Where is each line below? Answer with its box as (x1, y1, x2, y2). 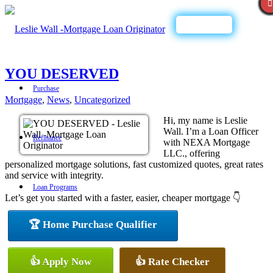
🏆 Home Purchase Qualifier (29, 218, 157, 230)
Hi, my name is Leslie (163, 115, 247, 126)
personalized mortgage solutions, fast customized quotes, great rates (5, 158, 263, 169)
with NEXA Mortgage (163, 136, 250, 147)
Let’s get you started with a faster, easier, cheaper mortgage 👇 (5, 192, 241, 203)
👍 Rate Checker (135, 255, 210, 268)
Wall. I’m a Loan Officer (163, 126, 258, 136)
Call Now (191, 20, 228, 29)
